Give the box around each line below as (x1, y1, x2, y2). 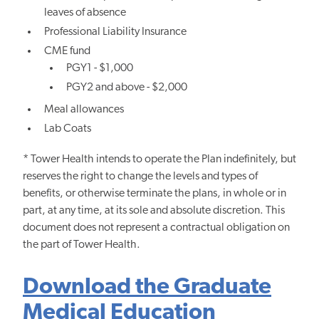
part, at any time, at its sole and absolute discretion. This (23, 205, 285, 217)
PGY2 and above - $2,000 (66, 82, 187, 94)
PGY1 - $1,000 (66, 63, 133, 75)
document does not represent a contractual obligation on (23, 222, 290, 234)
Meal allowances (44, 103, 125, 115)
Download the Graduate (23, 276, 271, 300)
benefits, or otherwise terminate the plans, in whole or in (23, 188, 286, 200)
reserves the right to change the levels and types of (23, 171, 258, 183)
